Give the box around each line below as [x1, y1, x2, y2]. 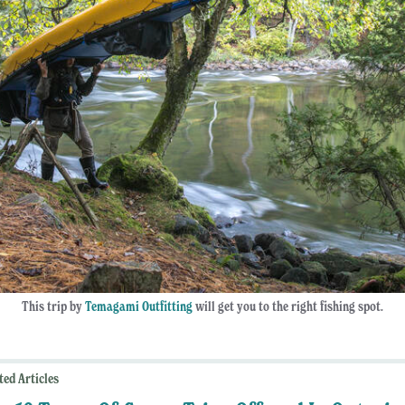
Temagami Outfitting [85, 297, 193, 315]
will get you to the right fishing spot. [193, 297, 383, 315]
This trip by [22, 297, 85, 315]
